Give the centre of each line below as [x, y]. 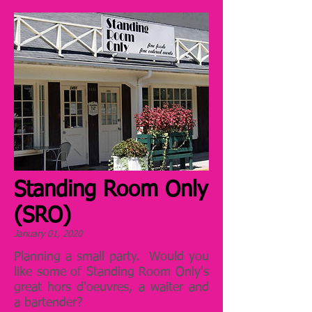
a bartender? [53, 303]
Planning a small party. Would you [111, 257]
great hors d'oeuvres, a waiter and [111, 288]
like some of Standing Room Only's [111, 273]
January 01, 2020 [48, 235]
